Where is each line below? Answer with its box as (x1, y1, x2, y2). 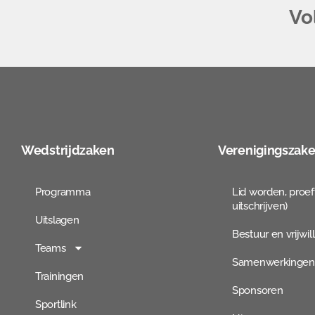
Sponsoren (232, 283, 283, 297)
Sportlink (35, 297, 77, 311)
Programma (35, 185, 91, 198)
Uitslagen (35, 213, 79, 226)
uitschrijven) (232, 199, 288, 212)
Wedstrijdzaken (21, 142, 115, 157)
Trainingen (35, 269, 84, 283)
